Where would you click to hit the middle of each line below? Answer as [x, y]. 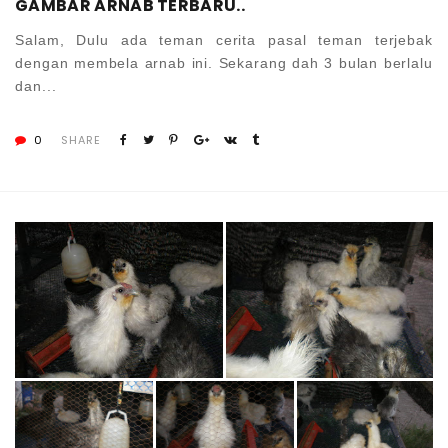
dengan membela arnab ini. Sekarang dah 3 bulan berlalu [224, 62]
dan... [36, 85]
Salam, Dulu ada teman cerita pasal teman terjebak [224, 39]
